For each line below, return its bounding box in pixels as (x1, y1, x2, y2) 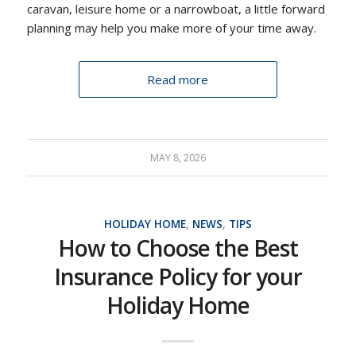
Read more (147, 72, 209, 88)
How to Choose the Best (57, 233, 298, 264)
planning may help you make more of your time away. (26, 20, 316, 37)
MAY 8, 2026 (149, 151, 206, 165)
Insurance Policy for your (53, 261, 302, 292)
